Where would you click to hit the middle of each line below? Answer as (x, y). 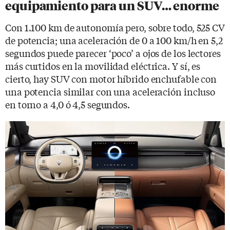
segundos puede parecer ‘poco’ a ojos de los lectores (113, 53)
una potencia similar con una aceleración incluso (110, 91)
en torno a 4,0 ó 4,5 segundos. (68, 104)
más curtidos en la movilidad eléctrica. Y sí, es (103, 65)
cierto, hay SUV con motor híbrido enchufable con (111, 78)
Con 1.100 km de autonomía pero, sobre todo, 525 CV (115, 27)
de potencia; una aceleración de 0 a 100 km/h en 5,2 (114, 40)
